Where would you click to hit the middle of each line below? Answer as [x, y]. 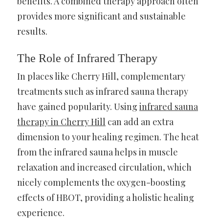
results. [32, 31]
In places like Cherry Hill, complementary [101, 76]
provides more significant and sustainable [101, 16]
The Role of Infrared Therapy [87, 58]
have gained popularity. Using [78, 106]
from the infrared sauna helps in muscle [98, 152]
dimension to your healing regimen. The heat [108, 137]
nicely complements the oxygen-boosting [101, 182]
